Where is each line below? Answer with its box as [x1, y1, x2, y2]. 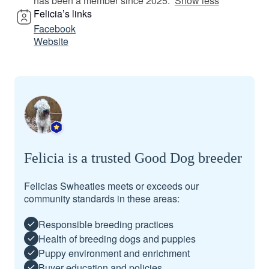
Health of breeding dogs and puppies [38, 231, 196, 246]
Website [34, 34, 68, 48]
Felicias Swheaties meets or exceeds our [24, 179, 199, 193]
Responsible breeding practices [38, 217, 174, 231]
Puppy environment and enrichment [38, 246, 190, 260]
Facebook [34, 22, 76, 35]
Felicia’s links [34, 7, 92, 20]
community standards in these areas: [24, 192, 180, 205]
